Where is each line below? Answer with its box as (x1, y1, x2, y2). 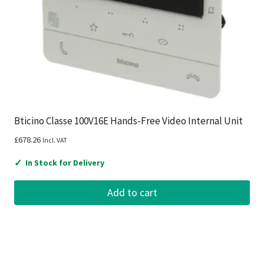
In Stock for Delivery (25, 157, 104, 169)
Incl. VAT (42, 136, 67, 145)
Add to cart (107, 185, 157, 199)
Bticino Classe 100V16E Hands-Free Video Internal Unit (14, 114, 243, 128)
